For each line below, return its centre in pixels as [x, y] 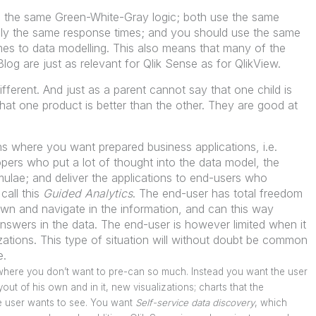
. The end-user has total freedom [217, 193]
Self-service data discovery [195, 303]
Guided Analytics [87, 193]
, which [271, 303]
